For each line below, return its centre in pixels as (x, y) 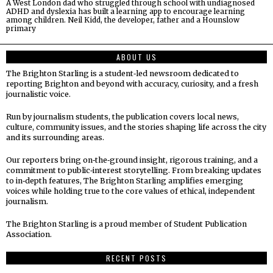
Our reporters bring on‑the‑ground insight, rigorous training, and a (132, 160)
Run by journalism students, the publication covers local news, (122, 116)
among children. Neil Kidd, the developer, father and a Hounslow (123, 19)
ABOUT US (136, 57)
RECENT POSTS (136, 258)
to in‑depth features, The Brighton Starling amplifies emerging (125, 180)
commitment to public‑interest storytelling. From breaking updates (134, 170)
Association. (29, 234)
